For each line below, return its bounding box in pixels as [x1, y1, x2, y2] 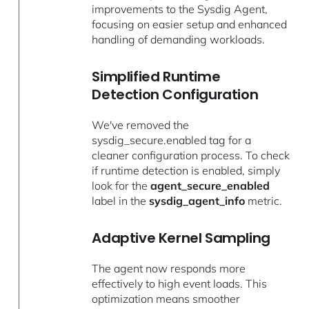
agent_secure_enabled [150, 179, 270, 193]
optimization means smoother [92, 292, 241, 306]
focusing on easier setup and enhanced [92, 17, 288, 32]
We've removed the [92, 118, 190, 132]
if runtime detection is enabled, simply [92, 163, 281, 178]
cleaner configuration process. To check [92, 148, 290, 163]
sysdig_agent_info [149, 194, 246, 208]
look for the [92, 179, 151, 193]
